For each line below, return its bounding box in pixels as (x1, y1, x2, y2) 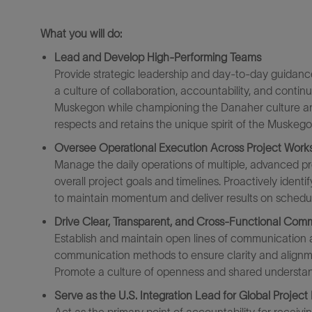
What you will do (40, 27, 120, 40)
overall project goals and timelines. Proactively (54, 175, 277, 187)
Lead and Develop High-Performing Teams (54, 51, 261, 63)
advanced (250, 158, 299, 171)
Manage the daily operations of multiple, (54, 158, 247, 171)
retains (120, 118, 153, 130)
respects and (54, 118, 118, 130)
